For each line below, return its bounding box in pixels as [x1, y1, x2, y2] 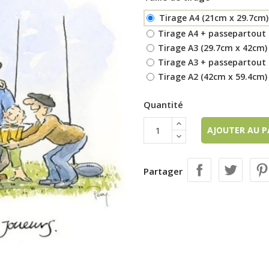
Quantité [144, 98, 183, 110]
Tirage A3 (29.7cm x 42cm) [158, 41, 267, 53]
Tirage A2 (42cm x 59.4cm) [158, 70, 267, 82]
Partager [144, 165, 183, 177]
